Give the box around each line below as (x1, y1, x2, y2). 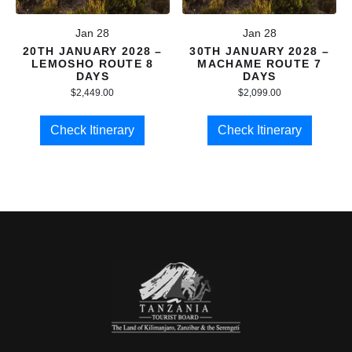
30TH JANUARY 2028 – (189, 45, 329, 58)
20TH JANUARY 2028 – (23, 45, 163, 58)
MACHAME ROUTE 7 (197, 57, 321, 71)
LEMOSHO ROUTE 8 (31, 57, 154, 71)
